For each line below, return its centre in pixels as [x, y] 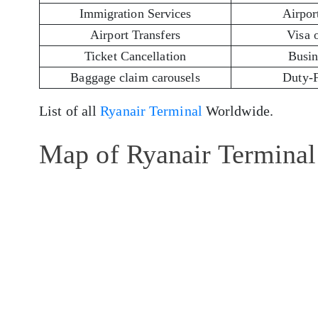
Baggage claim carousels [135, 77]
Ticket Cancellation [135, 56]
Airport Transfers [135, 34]
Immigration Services [135, 13]
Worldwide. [237, 110]
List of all [70, 110]
